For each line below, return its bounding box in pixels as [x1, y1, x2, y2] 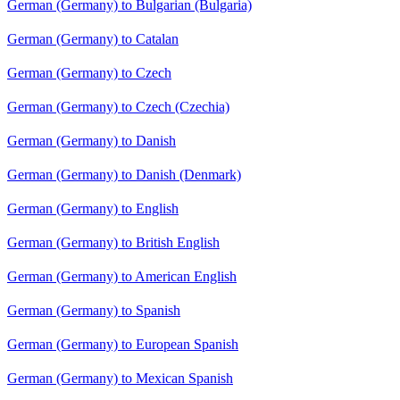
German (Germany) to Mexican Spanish [7, 371, 233, 387]
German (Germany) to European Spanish [7, 337, 238, 353]
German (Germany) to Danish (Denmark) [7, 167, 241, 183]
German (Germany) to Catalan [7, 31, 179, 47]
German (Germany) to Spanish [7, 303, 180, 319]
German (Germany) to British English [7, 235, 220, 251]
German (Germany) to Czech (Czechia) [7, 99, 229, 115]
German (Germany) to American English [7, 269, 237, 285]
